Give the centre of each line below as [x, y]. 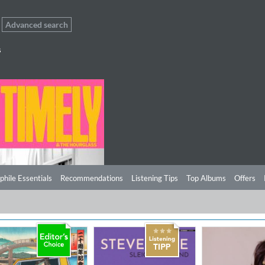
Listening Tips [155, 178]
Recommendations [92, 178]
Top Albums [206, 178]
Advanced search [37, 25]
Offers [245, 178]
